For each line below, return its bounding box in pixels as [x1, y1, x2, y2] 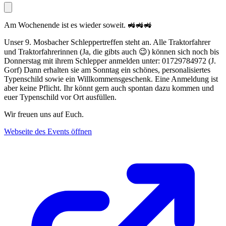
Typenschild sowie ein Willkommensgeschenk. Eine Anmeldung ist [4, 75, 218, 84]
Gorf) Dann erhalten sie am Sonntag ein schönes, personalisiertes [4, 66, 210, 75]
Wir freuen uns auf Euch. [4, 110, 84, 119]
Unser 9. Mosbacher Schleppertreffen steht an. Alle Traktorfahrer [4, 38, 210, 47]
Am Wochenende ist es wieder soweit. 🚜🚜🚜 [4, 21, 152, 30]
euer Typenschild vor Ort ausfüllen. [4, 93, 117, 102]
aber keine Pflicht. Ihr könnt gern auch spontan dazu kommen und [4, 84, 214, 93]
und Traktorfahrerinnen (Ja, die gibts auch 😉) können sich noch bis [4, 47, 219, 56]
